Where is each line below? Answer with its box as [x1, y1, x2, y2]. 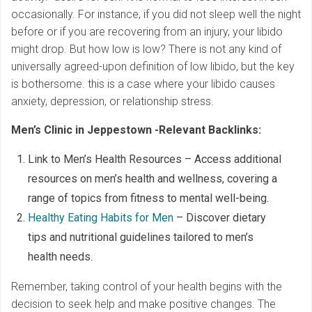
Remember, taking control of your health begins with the [11, 280, 282, 294]
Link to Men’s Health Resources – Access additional [28, 153, 281, 166]
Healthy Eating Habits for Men [28, 211, 173, 225]
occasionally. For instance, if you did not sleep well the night [11, 8, 301, 22]
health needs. [28, 250, 93, 264]
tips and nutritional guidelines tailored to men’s [28, 231, 253, 244]
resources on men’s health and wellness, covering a [28, 172, 277, 186]
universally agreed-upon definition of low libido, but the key [11, 60, 295, 74]
